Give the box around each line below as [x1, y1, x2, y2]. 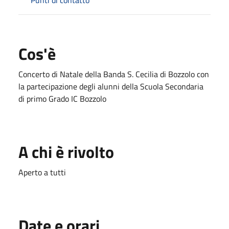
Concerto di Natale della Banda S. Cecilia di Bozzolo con [18, 67, 209, 80]
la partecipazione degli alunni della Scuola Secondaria [18, 80, 203, 93]
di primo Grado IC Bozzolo [18, 92, 106, 105]
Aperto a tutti [18, 166, 66, 178]
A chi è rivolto [18, 139, 114, 164]
